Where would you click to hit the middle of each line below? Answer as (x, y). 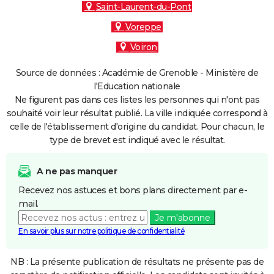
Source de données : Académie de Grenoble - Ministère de (137, 73)
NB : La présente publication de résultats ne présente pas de (137, 262)
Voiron (143, 47)
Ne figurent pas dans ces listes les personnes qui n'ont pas (137, 100)
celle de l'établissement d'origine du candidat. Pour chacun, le (137, 127)
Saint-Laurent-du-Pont (143, 7)
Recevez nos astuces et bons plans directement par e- (133, 190)
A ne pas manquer (77, 171)
